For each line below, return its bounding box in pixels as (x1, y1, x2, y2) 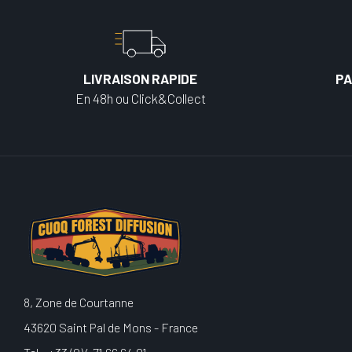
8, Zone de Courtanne (24, 295, 134, 310)
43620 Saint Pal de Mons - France (24, 320, 198, 335)
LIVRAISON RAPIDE (83, 71, 197, 86)
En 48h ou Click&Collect (75, 90, 206, 106)
